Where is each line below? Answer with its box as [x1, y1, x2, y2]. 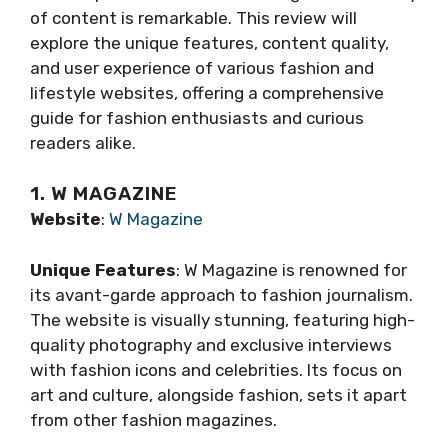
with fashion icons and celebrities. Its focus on [30, 359, 402, 380]
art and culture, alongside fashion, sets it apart [30, 384, 407, 405]
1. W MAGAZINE [30, 182, 178, 206]
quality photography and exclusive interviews [30, 334, 392, 355]
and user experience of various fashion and [30, 57, 374, 78]
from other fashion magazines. [30, 409, 277, 430]
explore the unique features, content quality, [30, 32, 389, 53]
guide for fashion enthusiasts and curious [30, 107, 364, 128]
